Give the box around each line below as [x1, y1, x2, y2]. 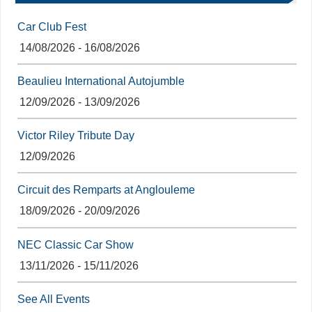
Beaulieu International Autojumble [17, 75, 185, 88]
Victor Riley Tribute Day [17, 129, 135, 142]
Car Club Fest [17, 19, 87, 33]
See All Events [17, 292, 91, 305]
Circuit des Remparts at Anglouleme [17, 183, 196, 196]
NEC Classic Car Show [17, 237, 134, 251]
